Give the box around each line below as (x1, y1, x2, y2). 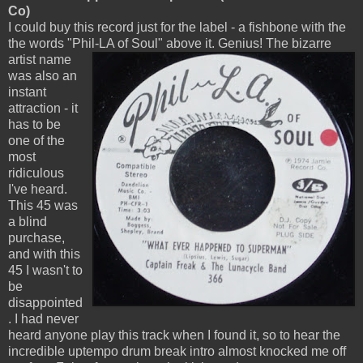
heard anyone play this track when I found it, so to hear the (8, 328, 340, 343)
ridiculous (8, 166, 64, 181)
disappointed (8, 296, 83, 310)
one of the (8, 134, 65, 148)
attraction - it (8, 101, 78, 116)
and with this (8, 247, 80, 262)
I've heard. (8, 182, 67, 197)
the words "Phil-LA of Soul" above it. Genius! (8, 36, 266, 51)
